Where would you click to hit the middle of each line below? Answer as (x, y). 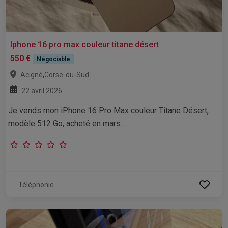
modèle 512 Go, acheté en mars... (67, 124)
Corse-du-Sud (67, 75)
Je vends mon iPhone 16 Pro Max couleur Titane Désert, (108, 111)
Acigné (32, 75)
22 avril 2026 (42, 91)
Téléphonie (36, 185)
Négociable (53, 59)
